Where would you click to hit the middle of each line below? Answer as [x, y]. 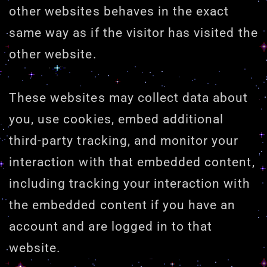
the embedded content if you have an [122, 205]
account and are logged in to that [111, 226]
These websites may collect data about [129, 97]
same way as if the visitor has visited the [133, 33]
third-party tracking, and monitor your [124, 140]
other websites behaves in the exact [119, 12]
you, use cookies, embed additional [117, 119]
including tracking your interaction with [130, 183]
